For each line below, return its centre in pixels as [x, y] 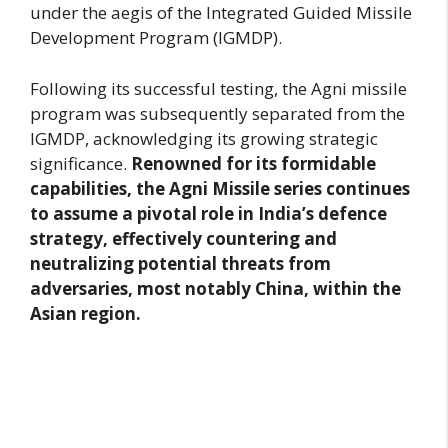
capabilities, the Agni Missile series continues [220, 188]
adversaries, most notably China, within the [215, 288]
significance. [78, 163]
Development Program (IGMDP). [156, 38]
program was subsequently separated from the [217, 113]
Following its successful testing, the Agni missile [218, 88]
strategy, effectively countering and [183, 238]
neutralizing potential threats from [180, 263]
